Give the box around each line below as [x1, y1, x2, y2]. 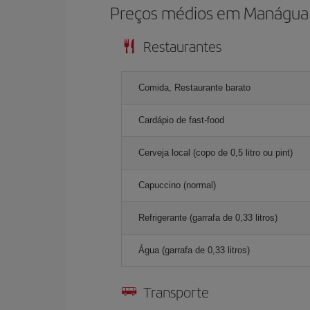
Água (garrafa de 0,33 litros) [138, 244, 250, 255]
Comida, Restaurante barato [138, 82, 250, 93]
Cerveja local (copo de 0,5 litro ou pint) [138, 147, 293, 158]
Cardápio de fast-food [138, 114, 224, 125]
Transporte [143, 281, 209, 302]
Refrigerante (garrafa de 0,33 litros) [138, 212, 277, 223]
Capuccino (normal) [138, 179, 216, 190]
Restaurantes [143, 35, 221, 56]
